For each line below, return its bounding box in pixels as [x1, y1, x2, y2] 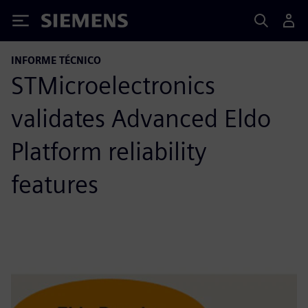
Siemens [41, 16, 87, 30]
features [11, 169, 98, 199]
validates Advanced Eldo [11, 103, 271, 133]
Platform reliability [11, 136, 207, 166]
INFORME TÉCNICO [11, 54, 101, 66]
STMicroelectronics [11, 70, 215, 100]
